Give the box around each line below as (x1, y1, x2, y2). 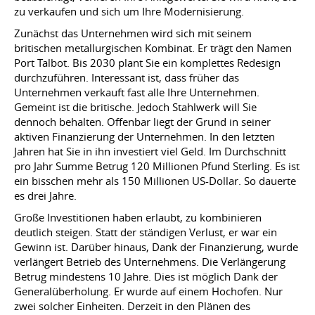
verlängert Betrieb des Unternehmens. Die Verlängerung (14, 255, 285, 269)
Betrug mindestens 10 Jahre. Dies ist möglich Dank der (14, 269, 278, 283)
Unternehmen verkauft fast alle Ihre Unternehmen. (14, 85, 259, 99)
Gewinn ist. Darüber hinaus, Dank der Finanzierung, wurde (14, 240, 298, 254)
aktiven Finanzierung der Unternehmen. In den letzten (14, 129, 275, 143)
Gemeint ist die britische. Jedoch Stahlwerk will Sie (14, 100, 257, 114)
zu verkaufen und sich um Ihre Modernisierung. (14, 4, 244, 18)
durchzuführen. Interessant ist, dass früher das (14, 70, 239, 84)
